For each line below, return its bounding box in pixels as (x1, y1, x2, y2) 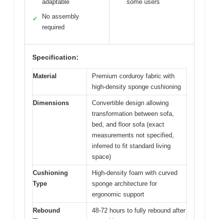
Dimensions (33, 99, 69, 107)
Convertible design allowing (92, 99, 169, 107)
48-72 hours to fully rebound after (92, 207, 185, 215)
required (42, 23, 65, 31)
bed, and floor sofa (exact (92, 121, 164, 129)
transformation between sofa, (92, 110, 174, 118)
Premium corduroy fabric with (92, 72, 175, 80)
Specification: (32, 53, 79, 62)
